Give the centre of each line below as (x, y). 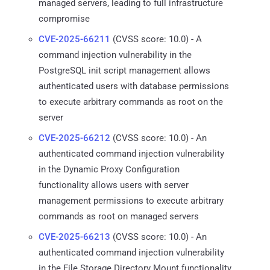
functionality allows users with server (114, 185)
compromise (64, 18)
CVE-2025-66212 (74, 138)
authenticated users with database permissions (134, 86)
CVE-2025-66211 (74, 39)
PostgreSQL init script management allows (124, 70)
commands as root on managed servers (119, 216)
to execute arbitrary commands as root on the (131, 102)
